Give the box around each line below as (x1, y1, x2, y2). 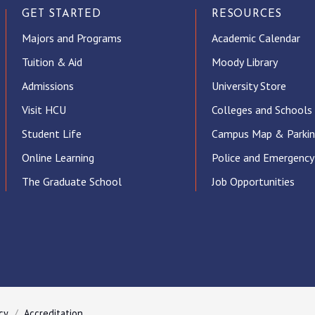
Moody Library (211, 55, 278, 70)
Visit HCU (21, 103, 66, 117)
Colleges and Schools (211, 103, 312, 117)
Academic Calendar (211, 31, 300, 46)
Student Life (21, 127, 82, 141)
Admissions (21, 79, 74, 94)
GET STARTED (21, 9, 101, 20)
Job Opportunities (211, 174, 295, 189)
